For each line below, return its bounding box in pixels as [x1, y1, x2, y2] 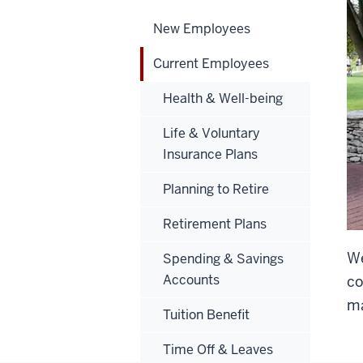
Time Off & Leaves [163, 340, 273, 358]
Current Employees [153, 54, 269, 72]
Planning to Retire [163, 180, 269, 198]
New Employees [153, 19, 250, 37]
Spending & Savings [163, 250, 284, 267]
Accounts [163, 271, 220, 288]
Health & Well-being [163, 89, 283, 107]
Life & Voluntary [163, 124, 260, 142]
